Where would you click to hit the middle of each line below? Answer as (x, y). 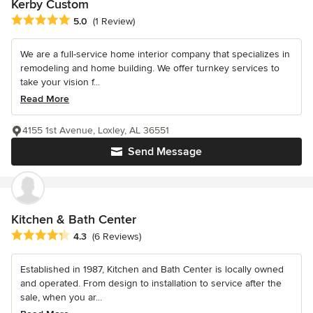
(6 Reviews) (117, 237)
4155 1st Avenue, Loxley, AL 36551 (96, 130)
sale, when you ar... (61, 297)
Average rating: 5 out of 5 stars (85, 20)
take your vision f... (60, 82)
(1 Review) (114, 21)
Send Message (165, 151)
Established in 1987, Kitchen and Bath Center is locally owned (152, 269)
